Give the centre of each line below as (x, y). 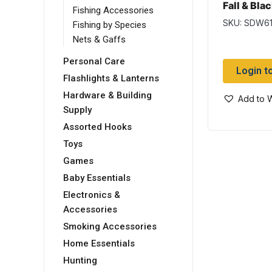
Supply (77, 110)
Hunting (80, 261)
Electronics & (92, 195)
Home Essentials (99, 244)
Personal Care (94, 62)
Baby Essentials (97, 178)
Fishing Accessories (113, 11)
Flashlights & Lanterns (111, 79)
